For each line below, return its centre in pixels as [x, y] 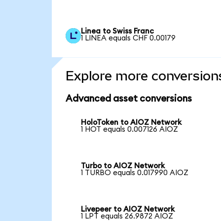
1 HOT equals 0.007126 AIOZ [130, 130]
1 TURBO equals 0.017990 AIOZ [135, 173]
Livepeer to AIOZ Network [128, 209]
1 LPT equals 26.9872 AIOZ [127, 216]
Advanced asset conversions [129, 99]
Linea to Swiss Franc [118, 31]
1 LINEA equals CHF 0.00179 [129, 38]
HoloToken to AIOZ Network [131, 123]
